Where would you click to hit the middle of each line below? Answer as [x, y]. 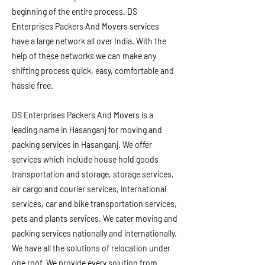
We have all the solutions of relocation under [91, 248]
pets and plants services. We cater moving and [95, 219]
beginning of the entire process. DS [75, 12]
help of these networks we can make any [84, 56]
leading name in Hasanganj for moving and [87, 130]
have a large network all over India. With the [89, 41]
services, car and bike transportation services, [94, 204]
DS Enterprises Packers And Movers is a [83, 115]
